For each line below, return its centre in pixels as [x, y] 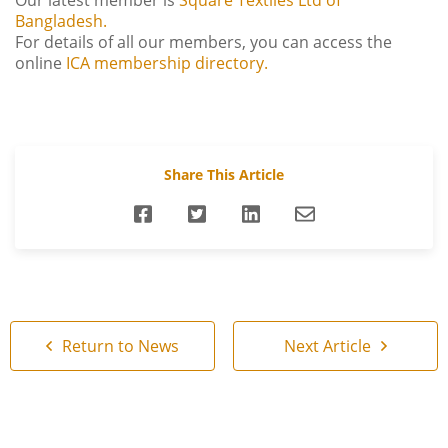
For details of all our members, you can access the [203, 42]
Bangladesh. [61, 21]
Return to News [118, 346]
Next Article [329, 346]
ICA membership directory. [167, 63]
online [40, 63]
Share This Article [224, 174]
